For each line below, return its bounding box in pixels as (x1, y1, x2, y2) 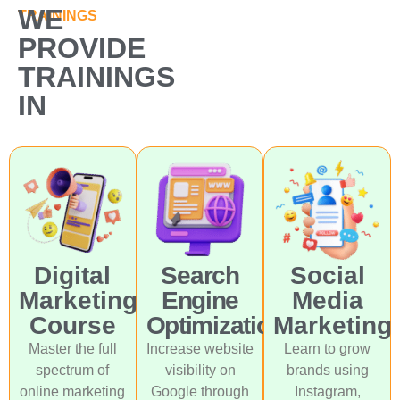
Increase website (146, 341, 254, 357)
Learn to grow (284, 341, 371, 357)
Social (289, 262, 365, 290)
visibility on (164, 362, 236, 379)
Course (29, 312, 116, 340)
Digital (34, 262, 112, 290)
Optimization (146, 312, 285, 340)
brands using (286, 362, 369, 379)
